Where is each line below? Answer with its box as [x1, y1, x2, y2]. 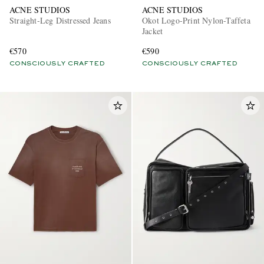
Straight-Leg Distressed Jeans [9, 15, 111, 27]
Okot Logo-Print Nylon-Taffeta [142, 15, 251, 27]
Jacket [142, 25, 163, 37]
